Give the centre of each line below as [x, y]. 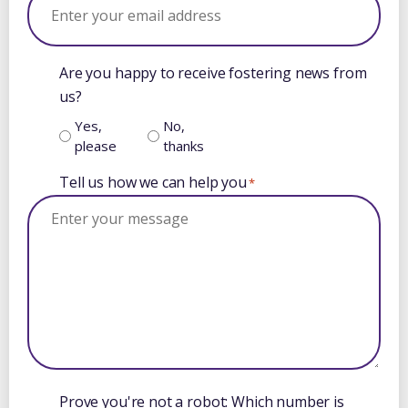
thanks [184, 146]
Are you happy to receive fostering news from [213, 73]
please [96, 146]
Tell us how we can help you [153, 183]
